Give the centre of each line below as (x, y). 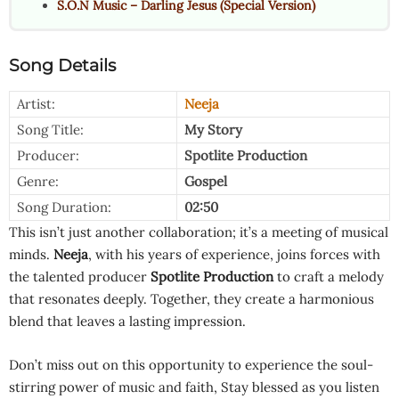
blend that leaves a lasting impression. (127, 321)
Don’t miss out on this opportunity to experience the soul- (191, 364)
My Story (213, 129)
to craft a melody (329, 276)
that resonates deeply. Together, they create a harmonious (191, 298)
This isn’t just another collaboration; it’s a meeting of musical (199, 232)
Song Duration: (64, 207)
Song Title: (50, 129)
